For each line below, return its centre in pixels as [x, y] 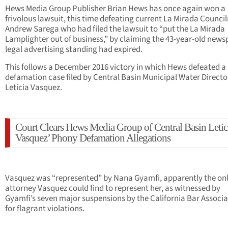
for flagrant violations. [45, 209]
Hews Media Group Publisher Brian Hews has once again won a [115, 9]
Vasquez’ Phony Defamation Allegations [93, 138]
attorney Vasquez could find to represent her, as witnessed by [113, 189]
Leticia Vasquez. [34, 88]
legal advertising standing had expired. [74, 50]
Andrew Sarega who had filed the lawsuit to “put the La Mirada [115, 29]
